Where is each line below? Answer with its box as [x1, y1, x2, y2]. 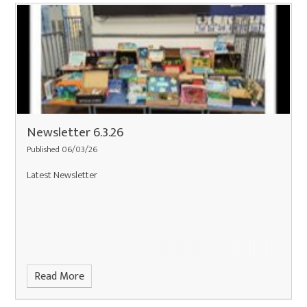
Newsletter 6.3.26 [27, 121, 124, 144]
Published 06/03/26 [27, 143, 98, 158]
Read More [34, 267, 84, 286]
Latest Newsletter [27, 167, 98, 184]
